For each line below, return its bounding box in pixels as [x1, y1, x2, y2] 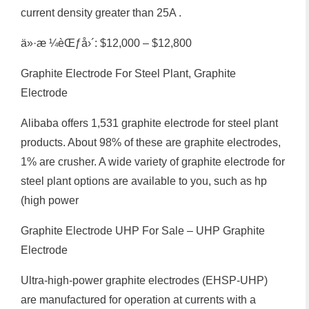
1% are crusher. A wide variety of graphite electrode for [21, 155, 285, 168]
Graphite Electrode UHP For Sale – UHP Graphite [21, 224, 265, 237]
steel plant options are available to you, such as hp [21, 175, 267, 187]
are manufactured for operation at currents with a [21, 293, 256, 306]
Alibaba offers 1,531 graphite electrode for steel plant [21, 117, 278, 129]
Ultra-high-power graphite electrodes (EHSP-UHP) [21, 274, 268, 286]
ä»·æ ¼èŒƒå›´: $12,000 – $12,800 [21, 37, 192, 49]
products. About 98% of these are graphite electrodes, [21, 136, 281, 148]
